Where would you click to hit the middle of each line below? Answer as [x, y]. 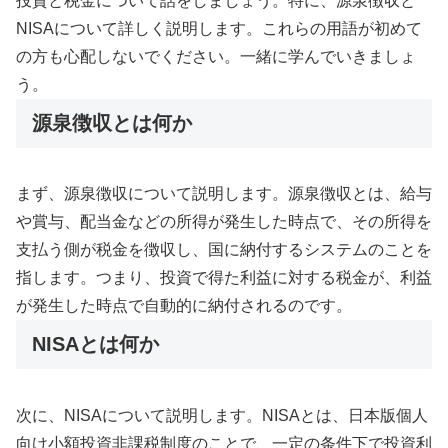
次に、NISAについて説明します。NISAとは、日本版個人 [222, 415]
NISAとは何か [95, 344]
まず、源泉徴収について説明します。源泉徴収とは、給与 [224, 194]
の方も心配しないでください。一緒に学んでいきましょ [216, 56]
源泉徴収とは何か [112, 122]
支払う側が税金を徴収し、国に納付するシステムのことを [224, 250]
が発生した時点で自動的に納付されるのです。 [184, 306]
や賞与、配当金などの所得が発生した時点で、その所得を [224, 222]
